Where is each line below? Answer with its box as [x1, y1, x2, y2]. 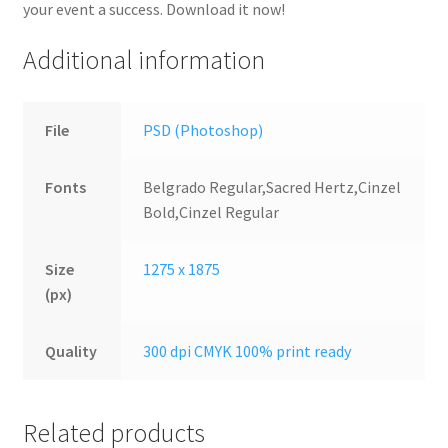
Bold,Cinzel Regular [143, 201, 280, 222]
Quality [45, 340, 98, 361]
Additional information [22, 43, 265, 76]
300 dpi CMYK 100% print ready [143, 340, 352, 361]
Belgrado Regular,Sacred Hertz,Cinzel [143, 176, 402, 197]
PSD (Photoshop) [143, 119, 264, 140]
